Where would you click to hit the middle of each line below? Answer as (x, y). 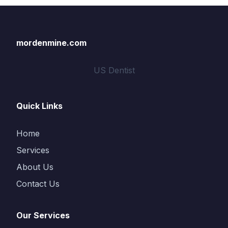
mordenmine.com (51, 43)
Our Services (43, 215)
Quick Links (39, 106)
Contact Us (38, 184)
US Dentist (114, 70)
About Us (35, 167)
